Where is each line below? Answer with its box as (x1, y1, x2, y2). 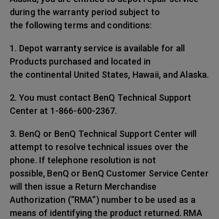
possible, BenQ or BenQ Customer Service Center (10, 168, 209, 178)
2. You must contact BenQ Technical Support (10, 92, 192, 103)
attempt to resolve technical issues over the (10, 142, 191, 152)
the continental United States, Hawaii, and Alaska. (10, 69, 209, 80)
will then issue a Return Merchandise (10, 181, 157, 192)
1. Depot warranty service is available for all (10, 43, 185, 53)
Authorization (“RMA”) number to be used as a (10, 195, 196, 205)
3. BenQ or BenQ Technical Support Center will (10, 129, 197, 139)
